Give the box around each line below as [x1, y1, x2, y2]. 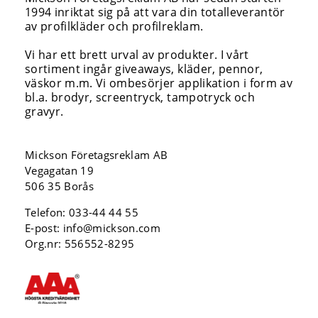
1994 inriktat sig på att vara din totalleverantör [25, 4, 285, 20]
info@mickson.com [62, 221, 161, 235]
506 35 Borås [25, 179, 94, 193]
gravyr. [25, 104, 64, 119]
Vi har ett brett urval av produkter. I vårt [25, 47, 249, 62]
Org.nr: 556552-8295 [25, 236, 135, 251]
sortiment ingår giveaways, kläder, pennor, [25, 61, 263, 77]
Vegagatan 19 [25, 163, 94, 177]
